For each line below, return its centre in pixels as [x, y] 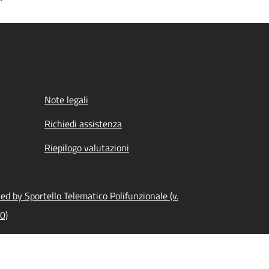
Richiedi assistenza [83, 124]
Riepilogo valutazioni [87, 148]
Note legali [66, 100]
